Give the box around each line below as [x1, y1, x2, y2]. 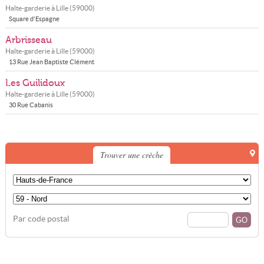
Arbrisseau [5, 35, 52, 45]
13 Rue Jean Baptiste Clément [8, 58, 94, 65]
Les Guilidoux [5, 78, 65, 88]
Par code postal [12, 214, 70, 223]
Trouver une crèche [100, 149, 164, 160]
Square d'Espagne [8, 15, 60, 22]
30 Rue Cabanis [8, 101, 53, 108]
